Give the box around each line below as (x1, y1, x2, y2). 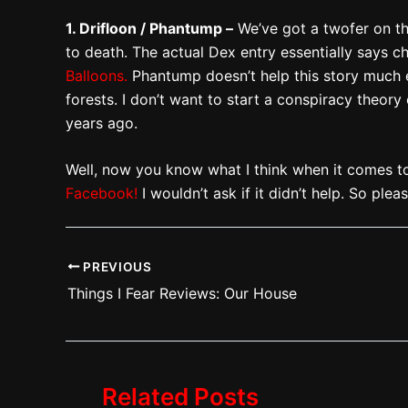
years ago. (66, 113, 138, 132)
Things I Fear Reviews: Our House (67, 283, 297, 302)
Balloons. (66, 66, 127, 85)
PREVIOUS (79, 259, 152, 274)
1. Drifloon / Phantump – (66, 18, 233, 37)
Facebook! (66, 184, 142, 203)
